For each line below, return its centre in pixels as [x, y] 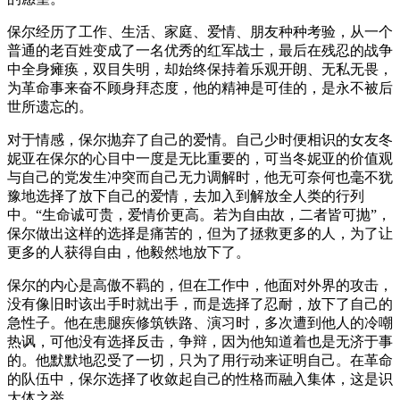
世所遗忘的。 [50, 106]
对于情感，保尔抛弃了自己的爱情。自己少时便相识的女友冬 [200, 139]
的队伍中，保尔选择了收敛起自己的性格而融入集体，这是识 [200, 379]
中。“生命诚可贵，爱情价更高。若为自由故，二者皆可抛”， [199, 214]
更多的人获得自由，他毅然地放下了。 [129, 252]
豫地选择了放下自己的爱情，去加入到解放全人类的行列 [186, 196]
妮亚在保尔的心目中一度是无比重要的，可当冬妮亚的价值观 [200, 158]
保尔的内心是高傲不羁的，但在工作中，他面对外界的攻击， [200, 285]
